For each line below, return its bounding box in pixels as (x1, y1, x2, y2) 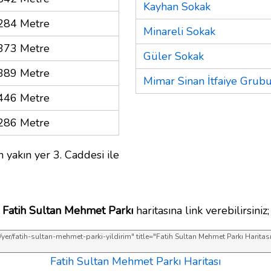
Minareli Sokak (143, 24, 215, 39)
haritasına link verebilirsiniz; (132, 203, 269, 218)
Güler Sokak (143, 48, 204, 64)
